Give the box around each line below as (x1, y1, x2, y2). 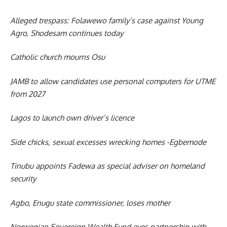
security (10, 174, 36, 184)
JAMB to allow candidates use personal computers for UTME (10, 76, 215, 86)
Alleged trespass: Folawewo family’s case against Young (10, 15, 203, 25)
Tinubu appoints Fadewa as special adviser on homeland (10, 161, 205, 171)
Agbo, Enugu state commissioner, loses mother (10, 198, 170, 208)
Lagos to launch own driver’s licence (10, 113, 134, 123)
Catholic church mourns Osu (10, 52, 105, 62)
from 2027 (10, 89, 45, 99)
